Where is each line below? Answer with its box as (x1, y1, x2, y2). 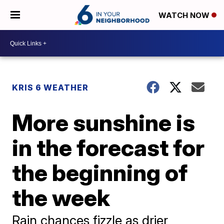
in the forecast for (12, 133, 205, 161)
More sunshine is (12, 108, 195, 136)
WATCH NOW (158, 10, 211, 20)
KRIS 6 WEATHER (12, 82, 89, 92)
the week (12, 183, 110, 211)
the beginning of (12, 158, 188, 186)
